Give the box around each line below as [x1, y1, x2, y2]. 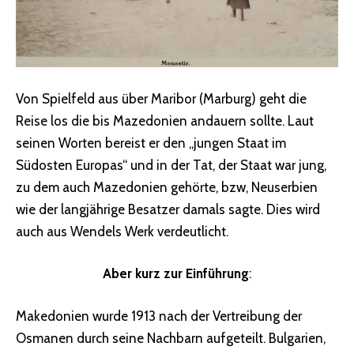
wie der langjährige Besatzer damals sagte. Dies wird [16, 201, 320, 217]
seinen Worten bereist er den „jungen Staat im [16, 134, 286, 151]
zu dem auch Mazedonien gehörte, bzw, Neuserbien [16, 179, 318, 195]
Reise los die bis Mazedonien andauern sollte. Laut [16, 112, 314, 129]
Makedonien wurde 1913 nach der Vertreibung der [16, 307, 302, 324]
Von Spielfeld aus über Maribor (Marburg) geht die [16, 90, 307, 107]
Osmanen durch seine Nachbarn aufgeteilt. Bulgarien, [16, 330, 326, 346]
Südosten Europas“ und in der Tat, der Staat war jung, [16, 156, 326, 173]
